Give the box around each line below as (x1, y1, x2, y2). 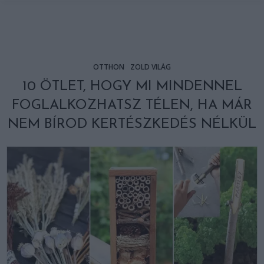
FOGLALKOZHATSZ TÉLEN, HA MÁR (12, 98, 252, 113)
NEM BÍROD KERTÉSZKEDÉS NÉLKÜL (8, 117, 256, 131)
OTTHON (93, 62, 124, 72)
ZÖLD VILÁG (130, 62, 171, 72)
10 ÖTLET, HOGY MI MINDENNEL (22, 80, 242, 94)
